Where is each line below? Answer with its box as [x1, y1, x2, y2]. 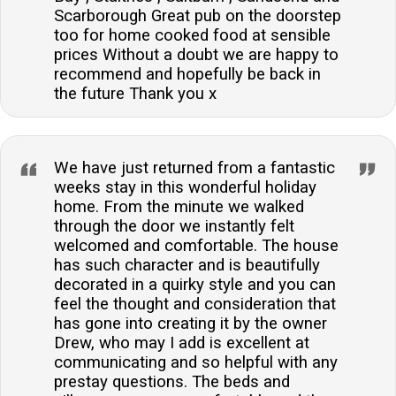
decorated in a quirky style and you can [54, 275, 336, 295]
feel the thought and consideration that [54, 294, 336, 315]
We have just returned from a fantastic [54, 158, 335, 179]
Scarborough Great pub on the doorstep [54, 6, 341, 27]
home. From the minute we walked [54, 197, 304, 217]
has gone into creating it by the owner [54, 314, 327, 334]
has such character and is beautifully [54, 255, 320, 276]
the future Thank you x [54, 84, 217, 104]
